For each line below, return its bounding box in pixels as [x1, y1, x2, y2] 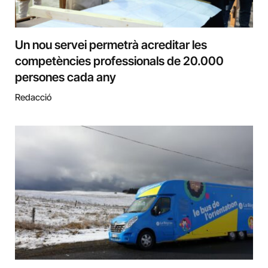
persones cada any [15, 70, 116, 84]
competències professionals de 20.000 [15, 54, 224, 68]
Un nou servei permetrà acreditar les [15, 38, 207, 52]
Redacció [15, 92, 51, 103]
